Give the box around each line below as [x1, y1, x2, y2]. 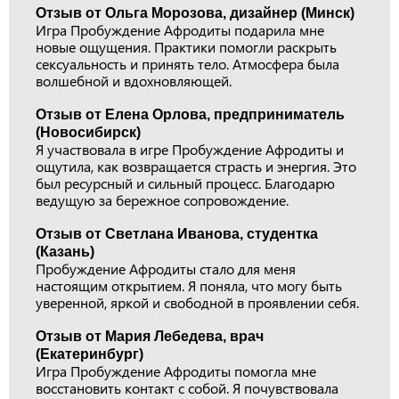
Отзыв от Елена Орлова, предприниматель [36, 106, 345, 122]
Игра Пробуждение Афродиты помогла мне [36, 361, 316, 380]
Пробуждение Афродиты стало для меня [36, 258, 296, 278]
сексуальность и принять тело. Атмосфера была [36, 53, 339, 73]
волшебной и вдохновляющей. [36, 70, 232, 90]
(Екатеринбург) [36, 346, 143, 362]
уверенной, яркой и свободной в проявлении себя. [36, 292, 359, 312]
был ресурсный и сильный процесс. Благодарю [36, 173, 335, 192]
